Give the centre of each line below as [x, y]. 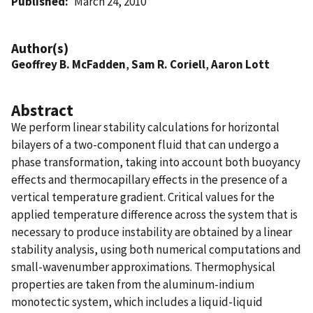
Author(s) [40, 48]
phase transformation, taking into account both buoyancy [156, 162]
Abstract [42, 110]
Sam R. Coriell [168, 64]
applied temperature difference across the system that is [154, 214]
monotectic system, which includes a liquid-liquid [137, 301]
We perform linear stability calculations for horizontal [145, 127]
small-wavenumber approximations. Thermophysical [143, 267]
